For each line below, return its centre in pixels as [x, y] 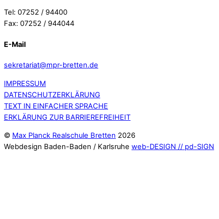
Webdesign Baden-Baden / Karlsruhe [68, 147]
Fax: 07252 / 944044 [39, 24]
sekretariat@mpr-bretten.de [51, 65]
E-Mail [15, 44]
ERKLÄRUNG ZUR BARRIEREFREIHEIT [67, 117]
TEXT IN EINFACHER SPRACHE [56, 106]
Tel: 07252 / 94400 [36, 12]
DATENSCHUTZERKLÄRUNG [52, 95]
